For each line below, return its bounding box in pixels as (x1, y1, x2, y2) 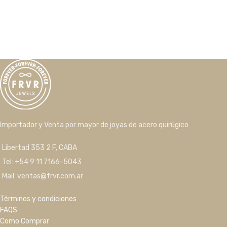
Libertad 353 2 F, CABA (2, 143, 77, 152)
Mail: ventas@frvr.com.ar (2, 172, 83, 180)
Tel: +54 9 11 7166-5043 (2, 158, 82, 166)
